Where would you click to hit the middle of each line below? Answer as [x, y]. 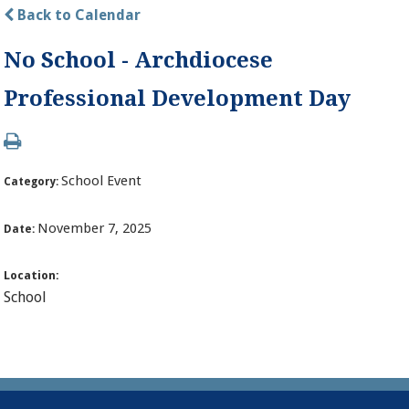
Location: [32, 275]
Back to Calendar [78, 15]
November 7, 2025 [95, 228]
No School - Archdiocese [139, 60]
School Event [102, 180]
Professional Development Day [178, 98]
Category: [33, 181]
